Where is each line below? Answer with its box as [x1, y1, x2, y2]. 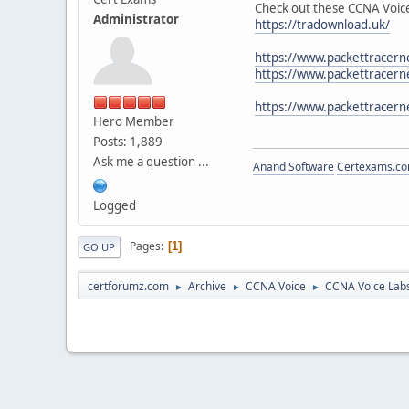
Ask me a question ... [93, 152, 209, 170]
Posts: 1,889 [93, 132, 163, 150]
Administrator [93, 10, 179, 27]
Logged [93, 196, 136, 214]
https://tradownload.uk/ [255, 16, 390, 33]
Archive [188, 278, 226, 294]
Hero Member [93, 112, 174, 130]
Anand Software [253, 158, 334, 174]
